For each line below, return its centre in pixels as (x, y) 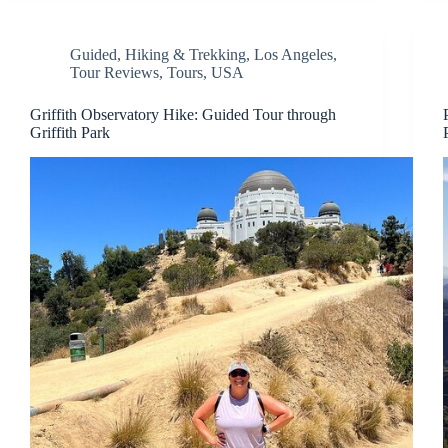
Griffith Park (70, 132)
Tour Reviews (114, 72)
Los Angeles (293, 54)
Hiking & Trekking (185, 54)
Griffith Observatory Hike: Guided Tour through (183, 114)
